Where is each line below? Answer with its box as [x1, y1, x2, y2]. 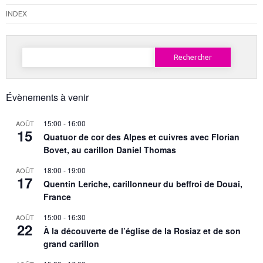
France [43, 191, 71, 203]
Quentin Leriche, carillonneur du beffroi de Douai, [43, 178, 242, 190]
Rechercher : [21, 45, 63, 54]
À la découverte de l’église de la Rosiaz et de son [43, 225, 241, 237]
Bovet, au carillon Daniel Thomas [43, 144, 176, 156]
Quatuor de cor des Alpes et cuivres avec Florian [43, 131, 240, 143]
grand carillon [43, 238, 99, 250]
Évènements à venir [6, 90, 89, 104]
